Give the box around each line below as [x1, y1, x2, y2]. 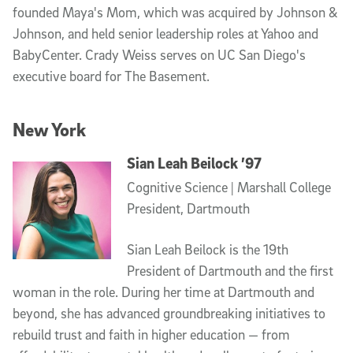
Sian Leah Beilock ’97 [126, 153, 262, 173]
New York [13, 117, 86, 140]
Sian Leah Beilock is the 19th [126, 240, 288, 258]
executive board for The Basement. [13, 68, 210, 84]
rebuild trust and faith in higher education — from [13, 325, 290, 343]
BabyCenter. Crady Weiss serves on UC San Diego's [13, 46, 306, 63]
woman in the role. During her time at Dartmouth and [13, 283, 314, 300]
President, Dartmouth [126, 199, 250, 217]
